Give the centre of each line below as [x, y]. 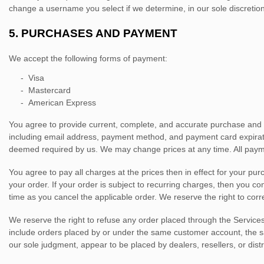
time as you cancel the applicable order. [84, 197]
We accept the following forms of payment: [88, 58]
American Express [62, 103]
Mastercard [49, 90]
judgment [59, 245]
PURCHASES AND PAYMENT [99, 33]
